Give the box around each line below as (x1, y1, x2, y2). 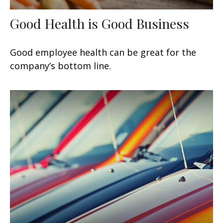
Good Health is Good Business (10, 14, 189, 32)
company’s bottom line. (10, 59, 111, 72)
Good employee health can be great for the (10, 46, 196, 58)
